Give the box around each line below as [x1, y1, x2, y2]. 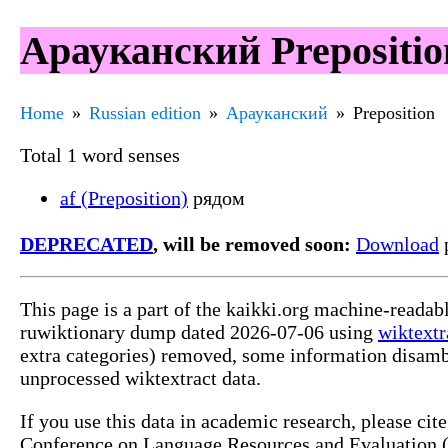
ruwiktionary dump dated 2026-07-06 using [20, 320, 378, 343]
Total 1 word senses [20, 143, 180, 166]
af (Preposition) [60, 186, 188, 209]
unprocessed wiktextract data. [20, 366, 261, 389]
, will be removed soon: [153, 232, 351, 255]
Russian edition [89, 102, 201, 123]
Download [356, 232, 439, 255]
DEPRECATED [20, 232, 153, 255]
